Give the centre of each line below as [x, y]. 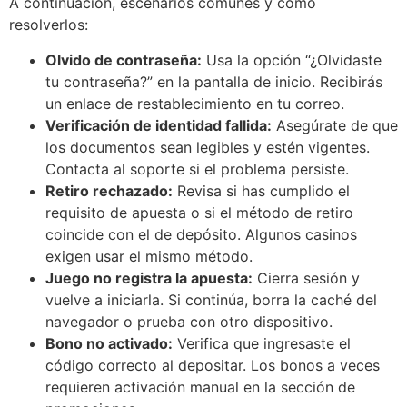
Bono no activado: [109, 343]
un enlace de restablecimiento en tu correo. [195, 103]
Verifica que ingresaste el [262, 343]
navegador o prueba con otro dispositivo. [189, 321]
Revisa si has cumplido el [261, 190]
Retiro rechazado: [109, 190]
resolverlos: [49, 25]
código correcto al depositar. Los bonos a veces [213, 365]
